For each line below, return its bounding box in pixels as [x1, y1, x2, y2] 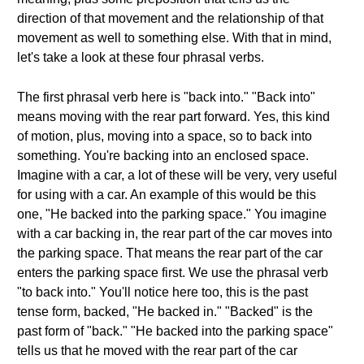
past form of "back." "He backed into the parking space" [17, 324, 333, 338]
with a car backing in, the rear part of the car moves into [17, 227, 332, 240]
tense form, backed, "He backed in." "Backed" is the [17, 305, 313, 318]
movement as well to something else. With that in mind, [17, 31, 331, 45]
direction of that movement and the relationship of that [17, 11, 323, 25]
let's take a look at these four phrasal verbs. [17, 50, 264, 64]
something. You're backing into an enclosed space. [17, 149, 309, 162]
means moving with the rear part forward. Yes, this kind [17, 110, 330, 123]
